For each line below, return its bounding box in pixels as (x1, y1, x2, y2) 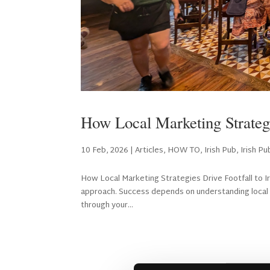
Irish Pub (204, 143, 237, 159)
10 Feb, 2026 (81, 143, 129, 159)
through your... (81, 198, 134, 213)
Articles (135, 143, 164, 159)
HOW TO (168, 143, 201, 159)
